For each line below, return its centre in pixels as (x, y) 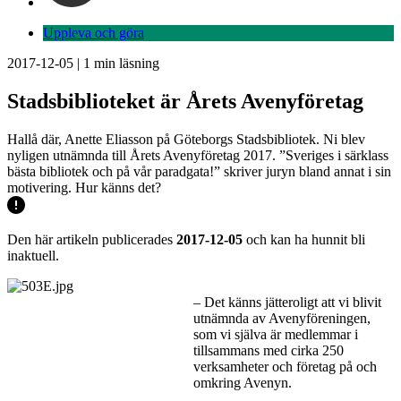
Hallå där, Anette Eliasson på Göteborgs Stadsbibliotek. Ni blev (186, 139)
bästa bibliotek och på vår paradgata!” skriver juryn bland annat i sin (199, 171)
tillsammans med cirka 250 (269, 350)
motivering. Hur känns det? (84, 187)
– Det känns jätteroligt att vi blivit (287, 302)
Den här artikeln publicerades (92, 239)
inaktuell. (33, 255)
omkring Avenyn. (243, 382)
